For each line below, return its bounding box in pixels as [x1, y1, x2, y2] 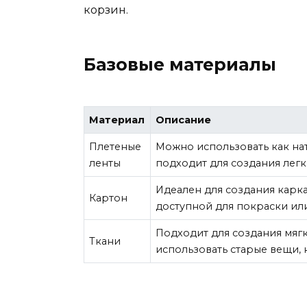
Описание [156, 114, 212, 127]
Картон [89, 192, 128, 205]
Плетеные [89, 140, 142, 153]
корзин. [84, 3, 128, 16]
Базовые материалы [84, 53, 276, 75]
